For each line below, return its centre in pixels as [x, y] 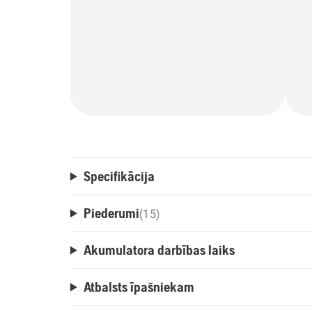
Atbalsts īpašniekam [139, 287]
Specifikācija [119, 176]
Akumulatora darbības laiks [159, 250]
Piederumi [111, 213]
